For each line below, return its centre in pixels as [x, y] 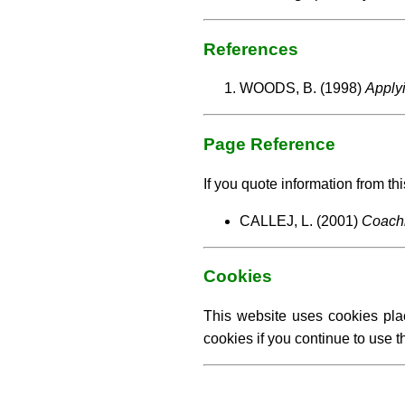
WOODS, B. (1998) [302, 89]
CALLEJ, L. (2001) [301, 221]
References [251, 49]
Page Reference [269, 144]
